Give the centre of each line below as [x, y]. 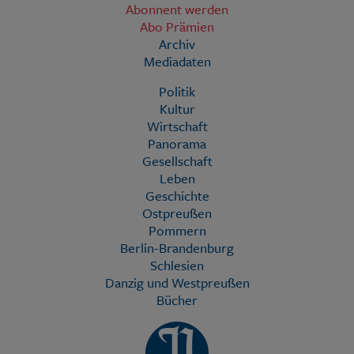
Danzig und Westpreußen [177, 283]
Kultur [177, 109]
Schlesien [177, 265]
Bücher [177, 300]
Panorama [177, 144]
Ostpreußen [177, 213]
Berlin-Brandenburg [177, 248]
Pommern [177, 231]
